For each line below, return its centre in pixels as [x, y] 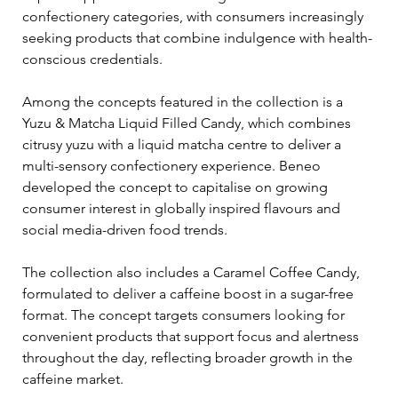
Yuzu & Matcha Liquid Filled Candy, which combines [188, 123]
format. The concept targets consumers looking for [185, 314]
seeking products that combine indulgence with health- [197, 37]
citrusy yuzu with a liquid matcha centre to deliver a [183, 144]
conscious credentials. [92, 59]
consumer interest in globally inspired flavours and [183, 208]
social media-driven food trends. [125, 229]
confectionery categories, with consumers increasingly [195, 16]
